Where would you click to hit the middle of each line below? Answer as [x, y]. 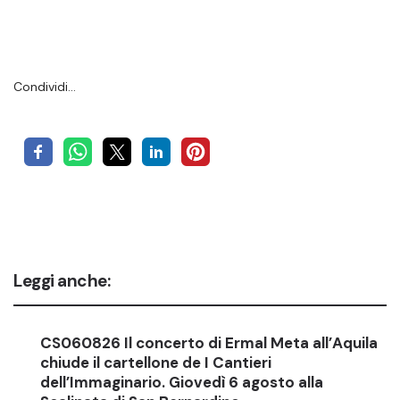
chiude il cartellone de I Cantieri [156, 362]
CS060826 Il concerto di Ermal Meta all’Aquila [209, 342]
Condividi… [45, 86]
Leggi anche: [62, 280]
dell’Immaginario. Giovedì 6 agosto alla [182, 382]
